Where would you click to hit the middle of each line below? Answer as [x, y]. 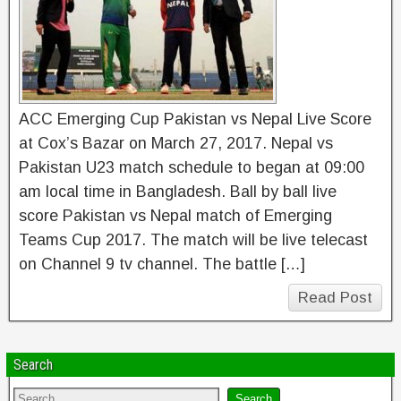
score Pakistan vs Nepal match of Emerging [175, 216]
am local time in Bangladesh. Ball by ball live [178, 192]
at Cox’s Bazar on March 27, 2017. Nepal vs [176, 143]
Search [33, 365]
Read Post [335, 298]
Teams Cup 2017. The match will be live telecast [193, 240]
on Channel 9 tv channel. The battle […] [162, 264]
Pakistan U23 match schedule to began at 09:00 [192, 167]
